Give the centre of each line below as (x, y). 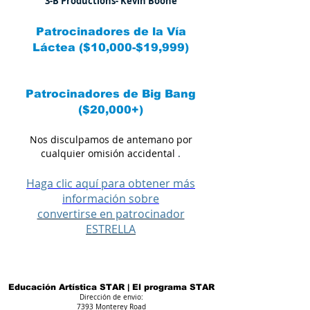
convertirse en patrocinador (111, 213)
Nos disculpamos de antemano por (111, 139)
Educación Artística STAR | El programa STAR (111, 287)
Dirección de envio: (111, 297)
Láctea (54, 47)
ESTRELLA (111, 229)
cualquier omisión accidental (108, 153)
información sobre (111, 198)
